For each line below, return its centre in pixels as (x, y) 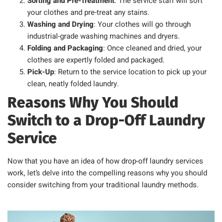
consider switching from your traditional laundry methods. (103, 185)
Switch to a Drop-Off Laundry (106, 121)
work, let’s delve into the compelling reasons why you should (107, 173)
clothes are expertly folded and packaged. (96, 60)
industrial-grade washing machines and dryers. (104, 36)
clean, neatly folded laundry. (73, 84)
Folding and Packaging (65, 48)
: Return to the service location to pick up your (130, 72)
